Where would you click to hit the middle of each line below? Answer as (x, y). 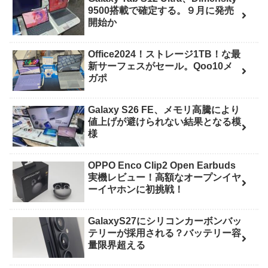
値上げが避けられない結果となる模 (165, 121)
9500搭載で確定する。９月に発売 (161, 10)
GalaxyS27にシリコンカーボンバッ (165, 221)
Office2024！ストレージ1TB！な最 (165, 54)
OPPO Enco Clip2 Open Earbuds (162, 166)
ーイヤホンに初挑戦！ (136, 190)
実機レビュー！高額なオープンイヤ (165, 178)
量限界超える (117, 245)
